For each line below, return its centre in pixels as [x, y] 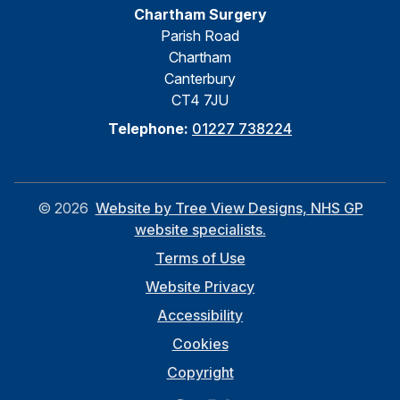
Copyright [200, 373]
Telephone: [150, 129]
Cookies [200, 344]
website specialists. [200, 230]
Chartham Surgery [200, 15]
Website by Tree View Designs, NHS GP [229, 208]
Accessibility [200, 316]
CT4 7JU [200, 100]
